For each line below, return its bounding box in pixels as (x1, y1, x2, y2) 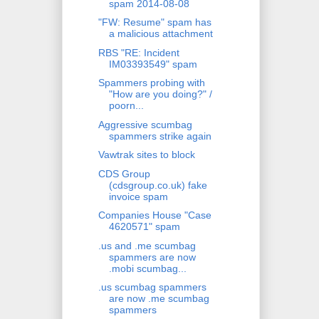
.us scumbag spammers (98, 281, 206, 293)
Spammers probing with (98, 77, 205, 89)
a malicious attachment (108, 28, 213, 40)
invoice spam (108, 190, 168, 202)
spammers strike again (108, 130, 211, 142)
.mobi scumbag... (108, 262, 187, 274)
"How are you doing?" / (108, 88, 212, 100)
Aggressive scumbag (98, 118, 192, 130)
